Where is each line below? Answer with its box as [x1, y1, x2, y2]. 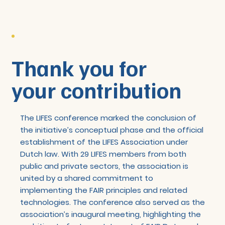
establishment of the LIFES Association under [20, 136, 188, 147]
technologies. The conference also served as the [20, 196, 205, 207]
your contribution [12, 75, 182, 103]
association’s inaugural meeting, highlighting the [20, 208, 201, 219]
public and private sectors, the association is [20, 160, 188, 171]
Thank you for [12, 53, 148, 81]
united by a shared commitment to [20, 172, 153, 183]
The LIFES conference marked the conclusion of [20, 112, 196, 123]
